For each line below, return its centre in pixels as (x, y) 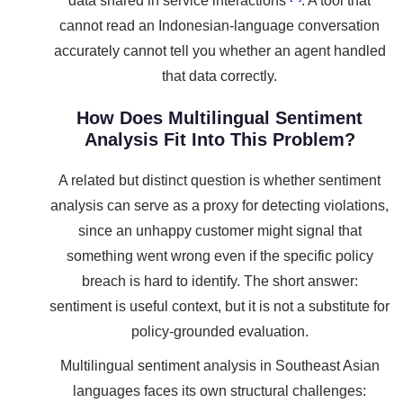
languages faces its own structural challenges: (219, 391)
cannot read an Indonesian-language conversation (219, 26)
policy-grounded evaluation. (219, 331)
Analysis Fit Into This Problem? (219, 139)
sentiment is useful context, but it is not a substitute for (219, 306)
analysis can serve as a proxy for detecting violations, (219, 206)
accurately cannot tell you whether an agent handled (219, 51)
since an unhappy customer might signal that (219, 231)
